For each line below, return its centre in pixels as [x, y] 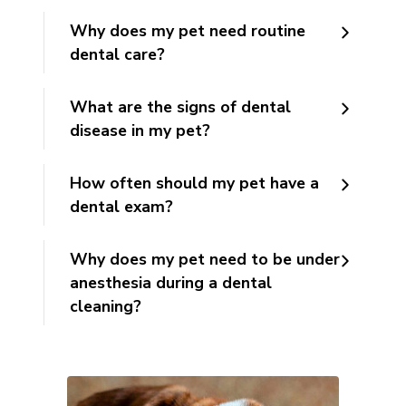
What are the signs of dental [180, 107]
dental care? [117, 55]
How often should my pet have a [194, 184]
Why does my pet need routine [188, 31]
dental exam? [121, 207]
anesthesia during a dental [171, 283]
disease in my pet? [140, 131]
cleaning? [106, 307]
